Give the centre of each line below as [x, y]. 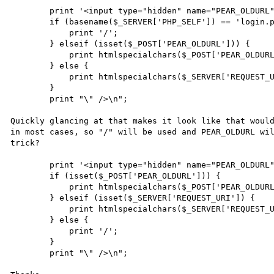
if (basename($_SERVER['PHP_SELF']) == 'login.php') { [30, 21]
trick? [25, 143]
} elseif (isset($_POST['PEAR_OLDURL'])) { [30, 43]
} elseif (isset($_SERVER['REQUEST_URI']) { [30, 198]
